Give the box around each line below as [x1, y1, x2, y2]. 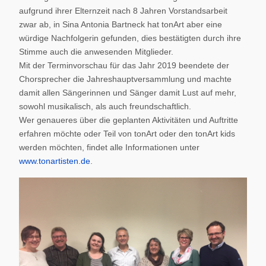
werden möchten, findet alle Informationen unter [19, 142, 199, 152]
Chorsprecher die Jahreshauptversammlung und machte [19, 74, 232, 84]
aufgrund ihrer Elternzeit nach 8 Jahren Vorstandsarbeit [19, 6, 227, 15]
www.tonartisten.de [19, 156, 90, 166]
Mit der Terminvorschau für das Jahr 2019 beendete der [19, 61, 229, 70]
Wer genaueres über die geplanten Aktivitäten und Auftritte [19, 115, 238, 125]
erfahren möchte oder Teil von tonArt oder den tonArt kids [19, 129, 235, 138]
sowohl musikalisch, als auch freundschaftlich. [19, 102, 191, 111]
